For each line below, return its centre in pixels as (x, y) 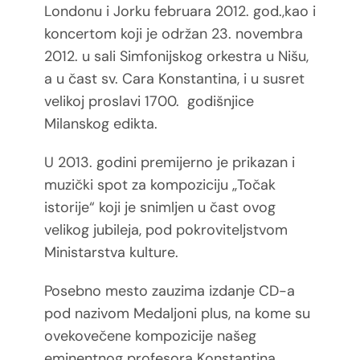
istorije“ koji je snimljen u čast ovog (160, 207)
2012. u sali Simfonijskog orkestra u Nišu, (176, 56)
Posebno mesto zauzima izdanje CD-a (169, 290)
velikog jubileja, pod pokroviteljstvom (166, 229)
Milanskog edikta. (100, 123)
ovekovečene (89, 335)
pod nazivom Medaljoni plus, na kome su (177, 313)
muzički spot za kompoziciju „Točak (160, 184)
